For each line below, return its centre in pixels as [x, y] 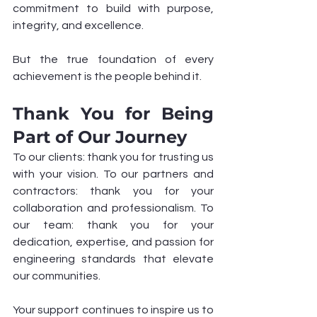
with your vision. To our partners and [113, 174]
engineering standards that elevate [113, 259]
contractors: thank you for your [113, 191]
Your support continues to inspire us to [113, 310]
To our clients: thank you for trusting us [113, 157]
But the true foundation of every [113, 59]
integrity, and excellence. [78, 25]
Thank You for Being [113, 114]
